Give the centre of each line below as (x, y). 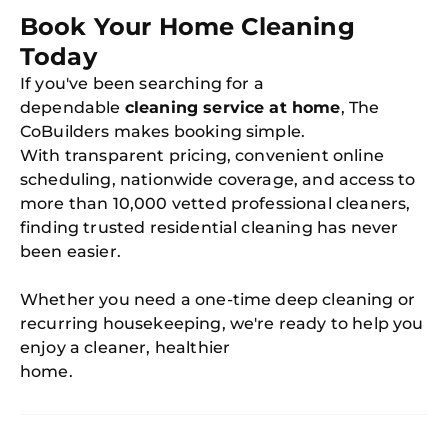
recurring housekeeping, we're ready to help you (222, 323)
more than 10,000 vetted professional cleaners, (215, 203)
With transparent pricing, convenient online (202, 155)
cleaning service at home (232, 107)
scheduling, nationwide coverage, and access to (218, 179)
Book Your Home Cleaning (187, 26)
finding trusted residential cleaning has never (209, 227)
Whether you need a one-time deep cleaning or (218, 299)
